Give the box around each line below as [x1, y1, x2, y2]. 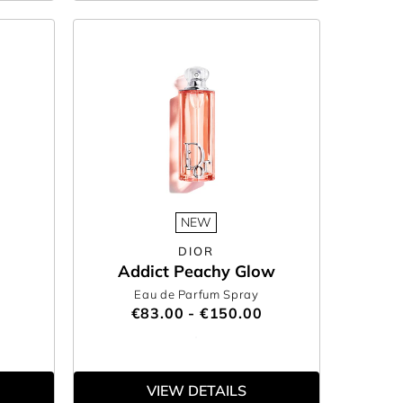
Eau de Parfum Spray [134, 287, 259, 301]
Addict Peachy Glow [117, 261, 275, 282]
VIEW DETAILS [146, 381, 246, 399]
